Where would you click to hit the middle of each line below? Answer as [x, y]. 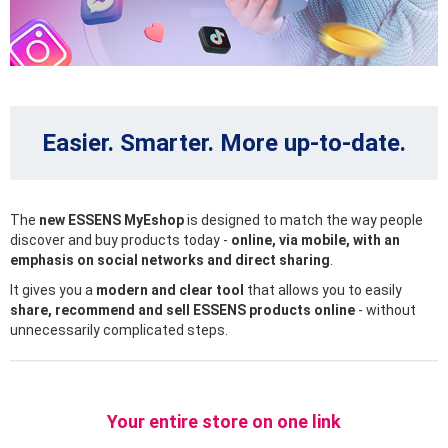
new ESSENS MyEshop [111, 220]
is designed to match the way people [303, 220]
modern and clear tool [170, 290]
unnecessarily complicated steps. [119, 330]
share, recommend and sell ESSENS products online [182, 310]
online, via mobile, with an [315, 240]
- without [385, 310]
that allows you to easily [323, 290]
